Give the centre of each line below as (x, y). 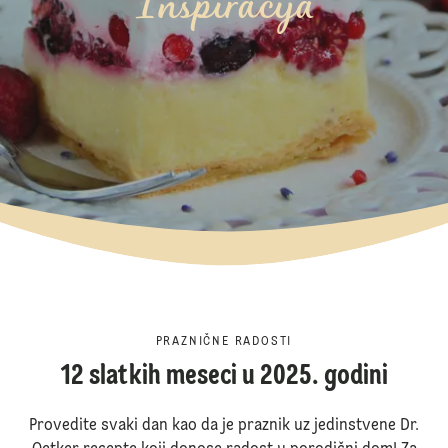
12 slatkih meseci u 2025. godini (224, 377)
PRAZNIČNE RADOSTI (224, 342)
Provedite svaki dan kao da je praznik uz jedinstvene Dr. (224, 426)
